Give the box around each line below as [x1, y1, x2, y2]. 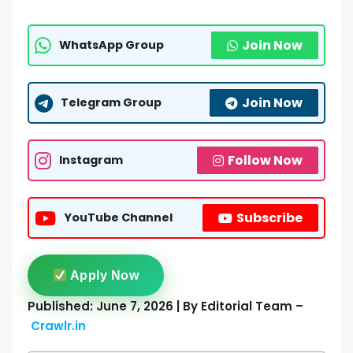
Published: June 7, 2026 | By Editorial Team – [28, 298, 303, 314]
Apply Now [67, 269, 139, 282]
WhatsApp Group [59, 37, 164, 53]
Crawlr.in [31, 318, 86, 334]
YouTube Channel [64, 210, 173, 225]
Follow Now [228, 151, 303, 169]
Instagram [59, 152, 123, 168]
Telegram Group [61, 95, 162, 110]
